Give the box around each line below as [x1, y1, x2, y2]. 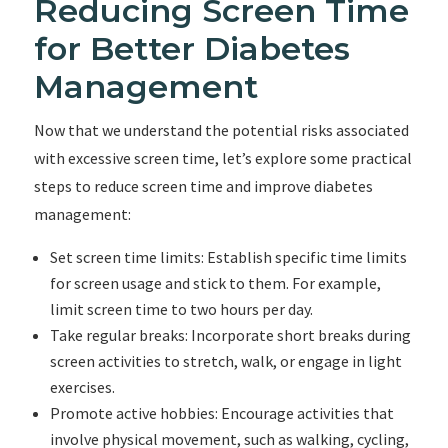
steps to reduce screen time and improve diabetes [33, 176, 373, 196]
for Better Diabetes [33, 29, 350, 68]
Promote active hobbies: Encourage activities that [49, 403, 394, 423]
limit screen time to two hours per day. [49, 299, 313, 319]
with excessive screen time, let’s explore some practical [33, 148, 412, 168]
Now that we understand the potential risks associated [33, 120, 409, 140]
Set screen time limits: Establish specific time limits [49, 247, 407, 267]
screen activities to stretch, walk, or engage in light [49, 351, 402, 371]
